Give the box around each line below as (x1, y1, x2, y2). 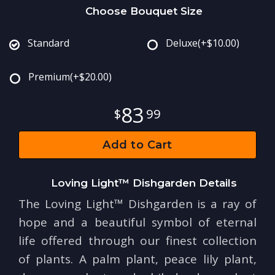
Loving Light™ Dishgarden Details (50, 177, 237, 190)
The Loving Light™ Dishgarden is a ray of (18, 196, 257, 212)
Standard (28, 36, 69, 50)
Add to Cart (103, 138, 172, 152)
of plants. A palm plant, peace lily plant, (18, 251, 257, 268)
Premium (28, 70, 70, 84)
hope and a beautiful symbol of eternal (18, 214, 257, 231)
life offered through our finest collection (18, 233, 257, 249)
